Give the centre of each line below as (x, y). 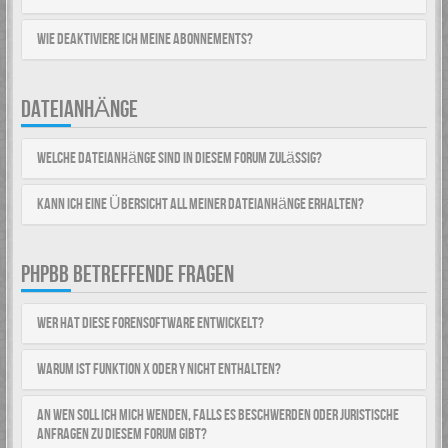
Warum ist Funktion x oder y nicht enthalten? (159, 369)
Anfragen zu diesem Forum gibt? (122, 434)
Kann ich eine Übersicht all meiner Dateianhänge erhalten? (200, 204)
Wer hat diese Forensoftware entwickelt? (150, 323)
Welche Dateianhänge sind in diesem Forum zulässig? (179, 158)
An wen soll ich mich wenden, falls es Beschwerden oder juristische (218, 415)
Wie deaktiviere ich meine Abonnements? (145, 39)
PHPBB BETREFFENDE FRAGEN (127, 274)
